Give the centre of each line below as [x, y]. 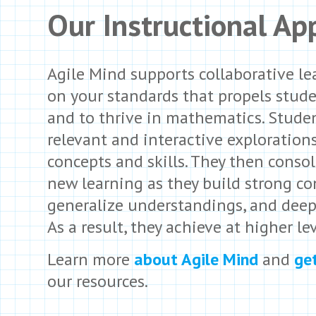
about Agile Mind [196, 259]
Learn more [91, 259]
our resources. [98, 281]
